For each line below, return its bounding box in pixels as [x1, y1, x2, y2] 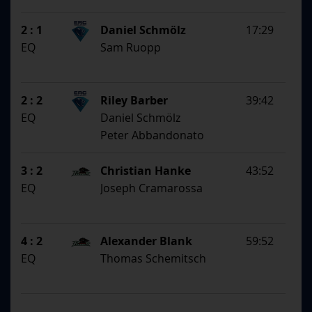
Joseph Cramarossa [100, 180, 203, 196]
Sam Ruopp [100, 40, 162, 56]
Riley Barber [100, 93, 169, 109]
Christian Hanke [100, 163, 192, 179]
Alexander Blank [100, 233, 193, 249]
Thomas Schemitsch [100, 251, 207, 267]
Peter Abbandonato [100, 127, 205, 143]
